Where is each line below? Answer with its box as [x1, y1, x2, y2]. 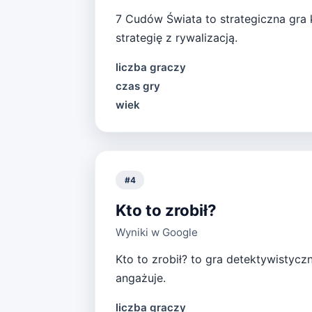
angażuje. [115, 271, 166, 286]
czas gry [115, 79, 160, 93]
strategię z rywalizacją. [115, 31, 237, 45]
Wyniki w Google [115, 226, 198, 240]
